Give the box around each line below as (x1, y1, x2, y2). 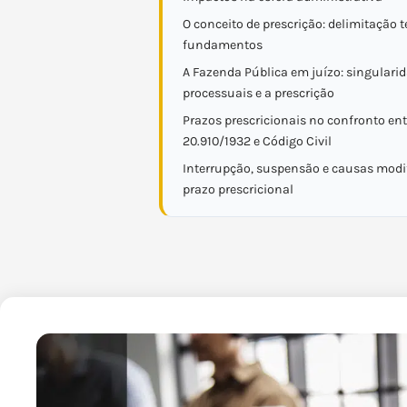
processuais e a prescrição (183, 85, 334, 101)
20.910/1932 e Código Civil (183, 134, 332, 149)
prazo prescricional (183, 182, 293, 197)
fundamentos (183, 37, 263, 53)
